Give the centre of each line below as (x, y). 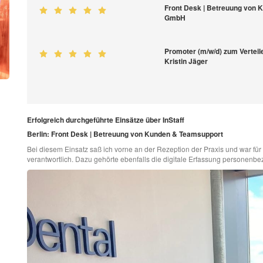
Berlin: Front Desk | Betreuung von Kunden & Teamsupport (125, 134)
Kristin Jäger (186, 61)
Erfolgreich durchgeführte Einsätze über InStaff (105, 120)
